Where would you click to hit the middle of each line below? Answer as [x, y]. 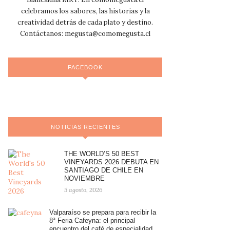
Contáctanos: [42, 34]
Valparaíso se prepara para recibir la [103, 213]
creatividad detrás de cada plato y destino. [85, 23]
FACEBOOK [85, 68]
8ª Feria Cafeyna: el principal [92, 221]
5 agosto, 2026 [83, 190]
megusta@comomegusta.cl [108, 34]
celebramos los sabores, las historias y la [85, 11]
